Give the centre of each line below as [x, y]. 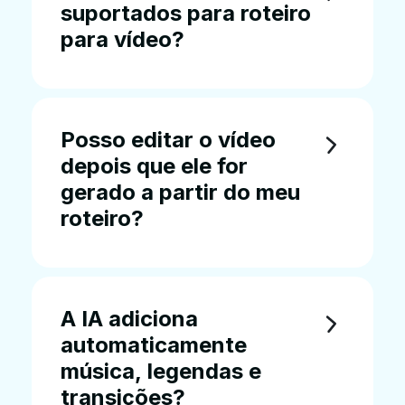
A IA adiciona [129, 318]
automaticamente [154, 344]
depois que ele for [154, 165]
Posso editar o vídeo [168, 139]
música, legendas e [161, 371]
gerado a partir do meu [180, 192]
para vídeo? [122, 39]
